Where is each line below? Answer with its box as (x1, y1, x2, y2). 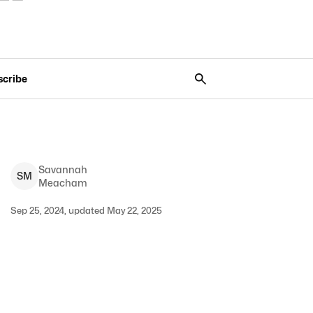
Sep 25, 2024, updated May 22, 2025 (10, 205, 162, 216)
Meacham (38, 177, 87, 189)
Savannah (38, 163, 87, 175)
